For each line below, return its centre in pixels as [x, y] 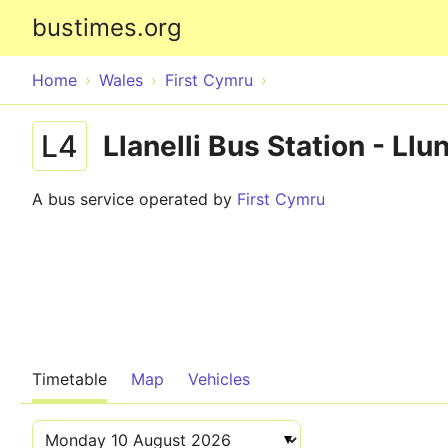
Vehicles [219, 379]
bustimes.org [107, 27]
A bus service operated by [134, 199]
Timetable [69, 379]
